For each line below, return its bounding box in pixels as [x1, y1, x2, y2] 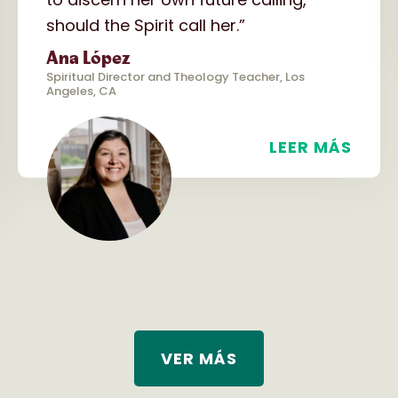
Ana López [46, 47, 130, 69]
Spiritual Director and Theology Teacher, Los [46, 68, 305, 85]
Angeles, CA [46, 82, 116, 99]
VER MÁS [161, 346, 237, 370]
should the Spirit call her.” [46, 13, 245, 36]
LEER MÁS [269, 135, 352, 158]
